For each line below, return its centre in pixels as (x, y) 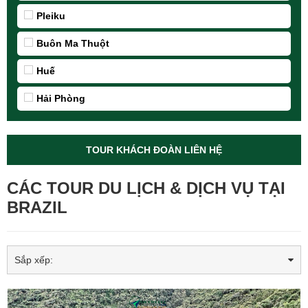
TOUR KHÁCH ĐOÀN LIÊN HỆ (154, 150)
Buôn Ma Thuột (73, 43)
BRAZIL (37, 207)
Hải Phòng (61, 98)
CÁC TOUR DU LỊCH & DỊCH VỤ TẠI (146, 188)
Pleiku (51, 16)
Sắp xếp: (34, 260)
